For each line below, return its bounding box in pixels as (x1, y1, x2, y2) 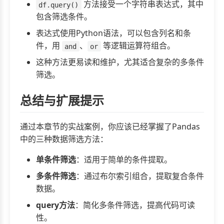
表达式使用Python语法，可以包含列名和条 (36, 27, 191, 39)
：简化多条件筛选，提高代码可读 (75, 199, 195, 210)
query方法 (36, 199, 75, 210)
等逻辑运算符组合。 (100, 40, 175, 51)
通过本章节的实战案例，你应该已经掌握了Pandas (20, 120, 200, 132)
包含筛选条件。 (36, 11, 92, 22)
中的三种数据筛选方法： (20, 133, 108, 144)
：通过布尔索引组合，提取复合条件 (76, 170, 204, 181)
